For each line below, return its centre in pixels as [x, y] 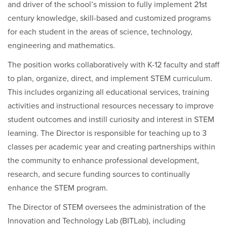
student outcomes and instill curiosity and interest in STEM [111, 120]
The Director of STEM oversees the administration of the [107, 207]
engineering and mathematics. [61, 46]
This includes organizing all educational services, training [108, 92]
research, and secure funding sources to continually [99, 174]
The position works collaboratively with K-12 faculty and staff [113, 65]
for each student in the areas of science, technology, [100, 32]
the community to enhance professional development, [103, 161]
